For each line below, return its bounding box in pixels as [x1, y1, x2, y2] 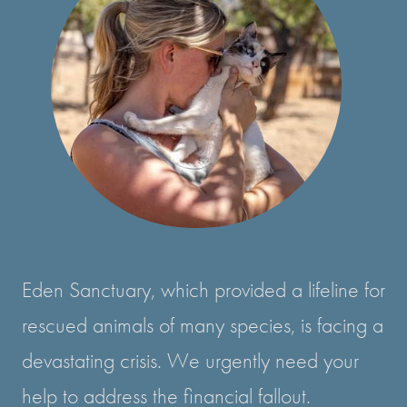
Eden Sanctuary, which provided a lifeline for [22, 275, 385, 304]
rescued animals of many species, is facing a [22, 311, 383, 340]
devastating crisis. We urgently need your [22, 346, 359, 375]
